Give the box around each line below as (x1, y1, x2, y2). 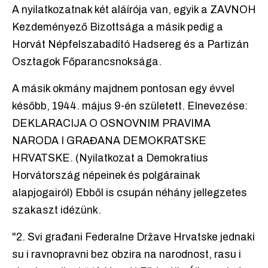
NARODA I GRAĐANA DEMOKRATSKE (12, 135, 206, 147)
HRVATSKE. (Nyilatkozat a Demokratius (12, 153, 208, 165)
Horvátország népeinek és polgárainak (12, 170, 200, 182)
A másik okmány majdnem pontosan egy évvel (12, 83, 234, 95)
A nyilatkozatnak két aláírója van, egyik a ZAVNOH (12, 4, 256, 16)
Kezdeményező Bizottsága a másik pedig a (12, 22, 223, 33)
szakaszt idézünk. (12, 205, 101, 217)
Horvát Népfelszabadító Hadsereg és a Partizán (12, 39, 249, 51)
